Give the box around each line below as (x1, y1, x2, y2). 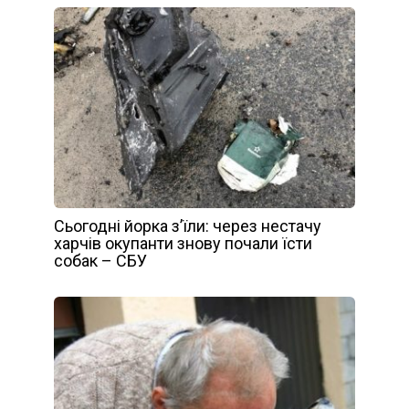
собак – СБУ (54, 250, 147, 270)
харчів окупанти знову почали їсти (54, 233, 312, 253)
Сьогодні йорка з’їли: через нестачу (54, 215, 321, 236)
